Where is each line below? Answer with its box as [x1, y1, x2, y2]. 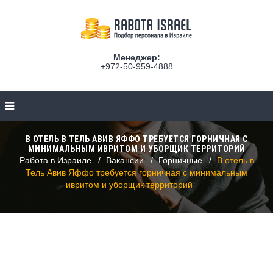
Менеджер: [113, 52, 160, 62]
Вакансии [105, 155, 144, 165]
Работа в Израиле [19, 155, 91, 165]
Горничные [158, 155, 202, 165]
